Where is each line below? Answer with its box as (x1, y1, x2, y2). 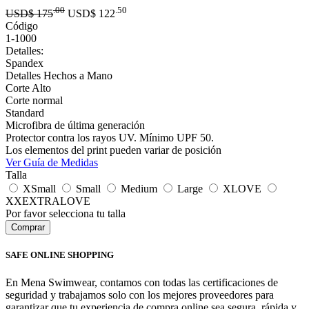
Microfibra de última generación (6, 119, 145, 132)
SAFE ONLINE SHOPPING (6, 250, 114, 261)
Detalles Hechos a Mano (6, 70, 112, 82)
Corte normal (6, 94, 63, 107)
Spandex (6, 57, 43, 70)
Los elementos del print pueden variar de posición (6, 144, 221, 157)
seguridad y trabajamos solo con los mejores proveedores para (6, 288, 274, 301)
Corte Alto (6, 82, 51, 94)
